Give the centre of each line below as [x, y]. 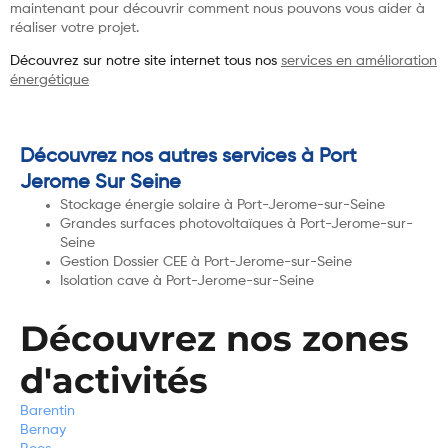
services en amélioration [359, 61]
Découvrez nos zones [214, 339]
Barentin [47, 411]
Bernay [43, 430]
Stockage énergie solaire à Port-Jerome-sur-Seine [222, 205]
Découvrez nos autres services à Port [188, 157]
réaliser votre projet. [74, 27]
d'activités [114, 381]
